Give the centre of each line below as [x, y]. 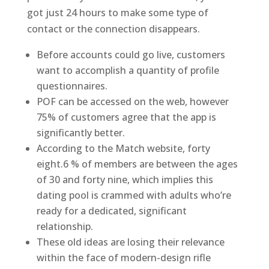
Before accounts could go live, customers [131, 55]
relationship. [65, 226]
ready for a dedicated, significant [111, 211]
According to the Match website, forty [123, 148]
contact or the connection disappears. [113, 29]
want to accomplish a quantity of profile [128, 70]
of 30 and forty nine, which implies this [125, 180]
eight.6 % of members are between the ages [137, 164]
